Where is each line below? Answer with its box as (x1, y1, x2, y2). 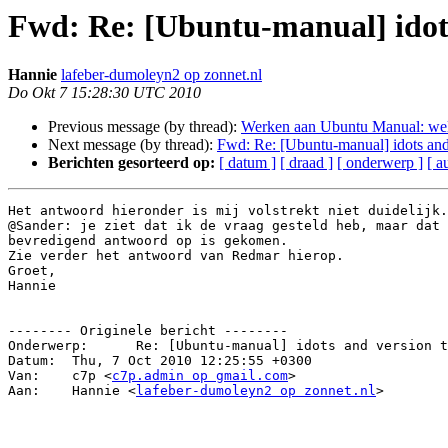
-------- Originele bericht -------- (8, 323, 288, 339)
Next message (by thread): (48, 136, 217, 154)
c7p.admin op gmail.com (112, 368, 288, 384)
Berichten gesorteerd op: (48, 154, 215, 172)
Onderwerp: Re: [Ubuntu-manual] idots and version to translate (8, 338, 96, 354)
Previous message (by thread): (48, 118, 241, 136)
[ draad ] (280, 154, 333, 172)
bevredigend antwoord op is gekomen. (8, 233, 288, 249)
